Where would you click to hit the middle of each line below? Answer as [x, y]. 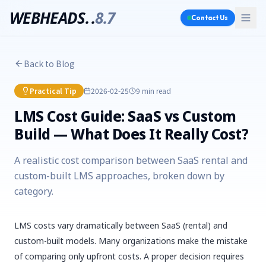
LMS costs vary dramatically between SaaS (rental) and [121, 225]
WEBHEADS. [50, 18]
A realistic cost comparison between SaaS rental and [131, 160]
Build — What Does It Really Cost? [132, 134]
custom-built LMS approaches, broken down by [119, 176]
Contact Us [210, 18]
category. [34, 191]
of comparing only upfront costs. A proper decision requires [129, 256]
